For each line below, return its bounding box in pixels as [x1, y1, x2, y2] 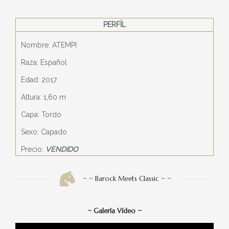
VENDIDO [45, 145, 78, 153]
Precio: [21, 145, 45, 153]
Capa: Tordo [21, 110, 61, 119]
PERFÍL [103, 20, 126, 29]
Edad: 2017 [21, 76, 57, 84]
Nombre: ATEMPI [21, 41, 77, 49]
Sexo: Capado [21, 128, 67, 136]
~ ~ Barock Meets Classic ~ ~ [83, 174, 172, 183]
